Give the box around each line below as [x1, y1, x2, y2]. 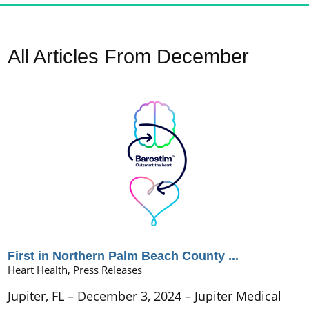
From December [99, 46, 250, 68]
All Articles [8, 46, 99, 68]
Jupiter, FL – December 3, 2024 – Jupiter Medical [8, 287, 282, 304]
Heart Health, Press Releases [8, 263, 143, 277]
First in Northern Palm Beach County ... [8, 249, 239, 263]
